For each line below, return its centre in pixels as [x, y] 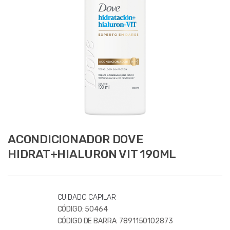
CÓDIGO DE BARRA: [88, 221]
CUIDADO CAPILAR [87, 197]
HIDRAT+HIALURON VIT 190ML [92, 154]
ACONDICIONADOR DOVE [76, 139]
